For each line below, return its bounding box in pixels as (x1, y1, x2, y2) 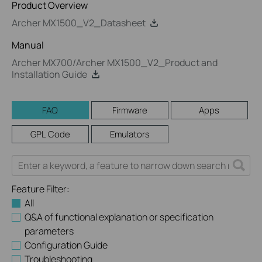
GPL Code (30, 128, 70, 140)
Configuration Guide (25, 239, 108, 251)
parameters (25, 225, 74, 237)
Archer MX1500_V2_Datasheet (12, 16, 146, 29)
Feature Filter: (12, 182, 70, 195)
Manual (12, 39, 44, 51)
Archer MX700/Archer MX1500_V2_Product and (12, 56, 218, 69)
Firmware (112, 104, 147, 116)
